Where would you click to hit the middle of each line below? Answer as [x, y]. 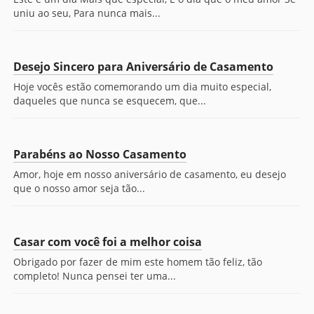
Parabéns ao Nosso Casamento [100, 154]
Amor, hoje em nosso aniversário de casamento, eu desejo [150, 174]
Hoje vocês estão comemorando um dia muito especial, [142, 87]
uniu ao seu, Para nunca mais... [87, 13]
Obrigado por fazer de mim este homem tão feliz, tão [138, 262]
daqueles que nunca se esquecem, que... [110, 101]
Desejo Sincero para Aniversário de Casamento [143, 67]
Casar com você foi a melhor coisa [108, 242]
